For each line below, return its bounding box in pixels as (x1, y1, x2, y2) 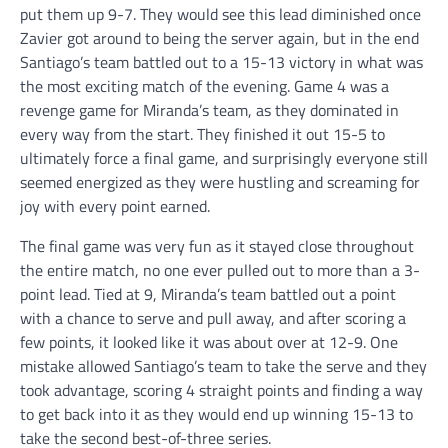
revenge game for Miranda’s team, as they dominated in (20, 98, 399, 123)
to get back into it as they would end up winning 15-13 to (20, 402, 413, 427)
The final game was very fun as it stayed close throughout (20, 234, 414, 259)
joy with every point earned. (20, 194, 210, 219)
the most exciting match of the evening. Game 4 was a (20, 74, 389, 99)
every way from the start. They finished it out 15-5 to (20, 122, 385, 147)
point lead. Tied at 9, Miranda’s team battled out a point (20, 282, 396, 307)
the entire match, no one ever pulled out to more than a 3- (20, 258, 420, 283)
